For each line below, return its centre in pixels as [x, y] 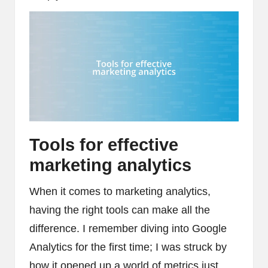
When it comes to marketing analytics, [120, 191]
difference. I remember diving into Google [128, 228]
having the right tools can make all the [120, 210]
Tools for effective [104, 144]
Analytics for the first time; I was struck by [128, 247]
